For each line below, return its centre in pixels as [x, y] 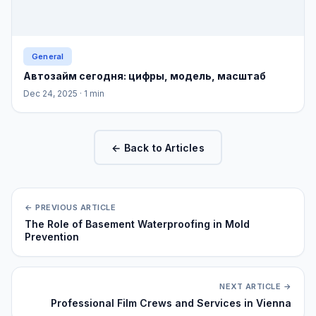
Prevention [52, 237]
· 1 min [92, 93]
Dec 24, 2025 [50, 93]
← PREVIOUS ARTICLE [70, 207]
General [48, 56]
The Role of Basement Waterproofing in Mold [137, 224]
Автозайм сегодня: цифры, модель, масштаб [145, 76]
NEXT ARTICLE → [255, 286]
